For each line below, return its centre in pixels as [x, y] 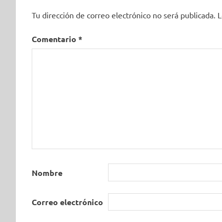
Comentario [55, 39]
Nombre [47, 172]
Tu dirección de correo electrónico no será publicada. [124, 15]
